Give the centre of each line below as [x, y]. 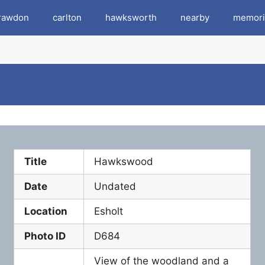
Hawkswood [124, 161]
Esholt [109, 211]
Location [46, 211]
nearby [195, 17]
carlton [67, 17]
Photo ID [45, 236]
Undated [115, 186]
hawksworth [131, 17]
